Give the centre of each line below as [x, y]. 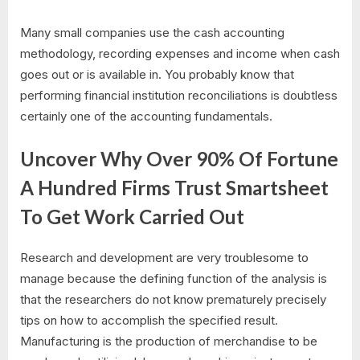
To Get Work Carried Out [132, 217]
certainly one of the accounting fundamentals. [146, 116]
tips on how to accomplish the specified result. [149, 320]
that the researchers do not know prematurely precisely [173, 299]
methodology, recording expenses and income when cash [180, 53]
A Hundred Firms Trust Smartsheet [174, 188]
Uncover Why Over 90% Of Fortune [179, 159]
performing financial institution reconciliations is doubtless [179, 95]
